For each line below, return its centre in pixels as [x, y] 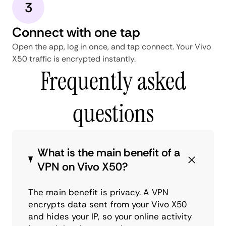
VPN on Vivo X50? [83, 166]
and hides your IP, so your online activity [110, 216]
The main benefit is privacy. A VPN [98, 192]
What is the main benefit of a [108, 152]
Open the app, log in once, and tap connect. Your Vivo [112, 46]
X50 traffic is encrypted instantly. [74, 59]
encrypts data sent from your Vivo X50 [108, 204]
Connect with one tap [76, 32]
